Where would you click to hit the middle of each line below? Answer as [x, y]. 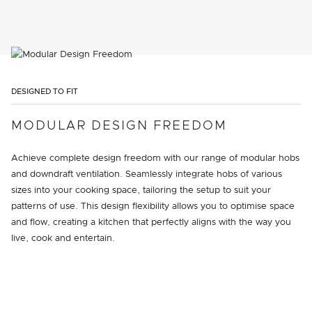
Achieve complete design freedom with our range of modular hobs [155, 158]
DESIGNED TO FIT [45, 92]
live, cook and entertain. [63, 239]
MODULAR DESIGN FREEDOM [119, 126]
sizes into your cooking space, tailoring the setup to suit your [141, 190]
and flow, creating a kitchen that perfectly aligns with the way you [151, 223]
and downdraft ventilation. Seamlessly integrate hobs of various [147, 174]
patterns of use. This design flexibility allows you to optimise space [153, 206]
